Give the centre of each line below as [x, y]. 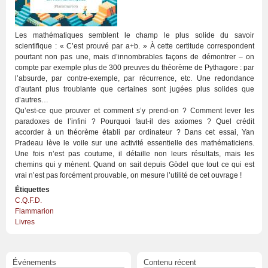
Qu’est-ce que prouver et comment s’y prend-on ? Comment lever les [135, 111]
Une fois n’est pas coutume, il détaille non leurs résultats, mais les [135, 154]
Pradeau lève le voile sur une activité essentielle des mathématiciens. [135, 143]
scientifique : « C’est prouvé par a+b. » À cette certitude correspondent [135, 46]
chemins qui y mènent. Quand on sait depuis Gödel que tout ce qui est [135, 165]
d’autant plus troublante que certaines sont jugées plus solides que [135, 89]
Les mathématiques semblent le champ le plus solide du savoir [135, 35]
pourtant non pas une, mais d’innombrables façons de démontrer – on [135, 57]
